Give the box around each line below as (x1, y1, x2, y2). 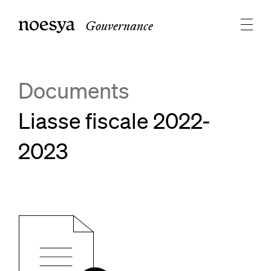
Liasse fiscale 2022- (18, 108, 211, 134)
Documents (18, 77, 129, 103)
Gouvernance (85, 17, 153, 34)
